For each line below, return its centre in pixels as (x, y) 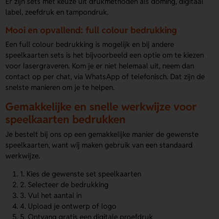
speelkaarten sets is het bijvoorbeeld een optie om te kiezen (105, 55)
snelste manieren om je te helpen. (60, 87)
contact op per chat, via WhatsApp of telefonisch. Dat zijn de (105, 76)
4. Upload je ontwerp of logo (68, 206)
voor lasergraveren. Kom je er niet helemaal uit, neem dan (100, 66)
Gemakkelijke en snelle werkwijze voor (101, 106)
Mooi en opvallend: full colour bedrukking (91, 30)
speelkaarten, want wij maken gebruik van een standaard (99, 145)
